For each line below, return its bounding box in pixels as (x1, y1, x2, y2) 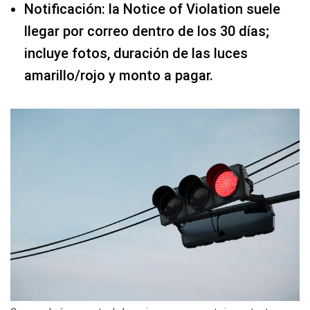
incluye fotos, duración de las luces (24, 45, 248, 62)
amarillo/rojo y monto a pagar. (24, 67, 213, 84)
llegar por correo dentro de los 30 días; (24, 23, 269, 39)
